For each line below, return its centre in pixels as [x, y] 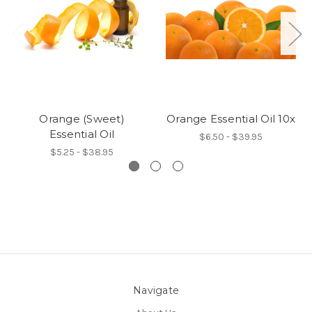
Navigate [156, 290]
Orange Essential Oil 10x [231, 118]
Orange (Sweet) [82, 118]
